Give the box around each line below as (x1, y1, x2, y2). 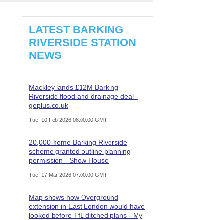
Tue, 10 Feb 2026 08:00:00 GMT (29, 116, 107, 123)
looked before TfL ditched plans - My (29, 211, 142, 219)
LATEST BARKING (29, 23, 123, 36)
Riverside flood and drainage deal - (29, 92, 138, 100)
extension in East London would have (29, 202, 145, 210)
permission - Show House (29, 156, 109, 164)
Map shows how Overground (29, 193, 118, 201)
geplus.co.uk (29, 101, 68, 109)
